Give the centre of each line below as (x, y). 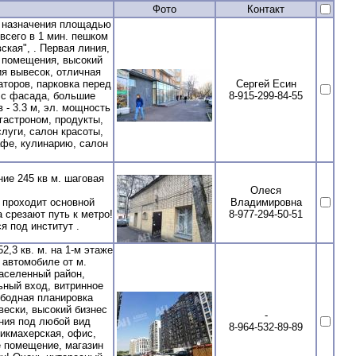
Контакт (266, 9)
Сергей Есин (266, 83)
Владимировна (266, 202)
